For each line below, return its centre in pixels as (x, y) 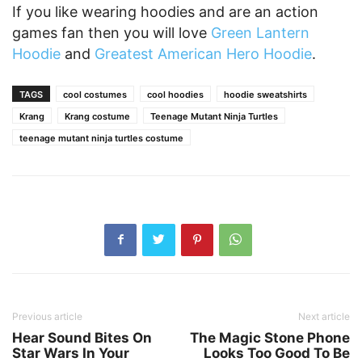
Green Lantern (260, 32)
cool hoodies (175, 94)
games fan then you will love (112, 32)
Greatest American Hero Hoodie (203, 53)
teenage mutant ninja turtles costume (101, 138)
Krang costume (97, 116)
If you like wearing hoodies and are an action (165, 11)
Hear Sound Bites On (82, 337)
